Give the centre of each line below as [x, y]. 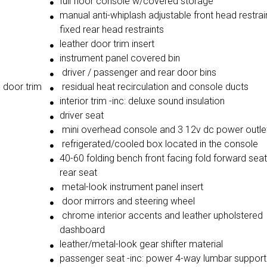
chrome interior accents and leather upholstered [161, 216]
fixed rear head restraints [111, 30]
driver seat [81, 116]
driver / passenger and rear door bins [138, 73]
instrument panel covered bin [119, 58]
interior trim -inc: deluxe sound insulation [142, 101]
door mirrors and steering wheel [127, 201]
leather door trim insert [107, 44]
